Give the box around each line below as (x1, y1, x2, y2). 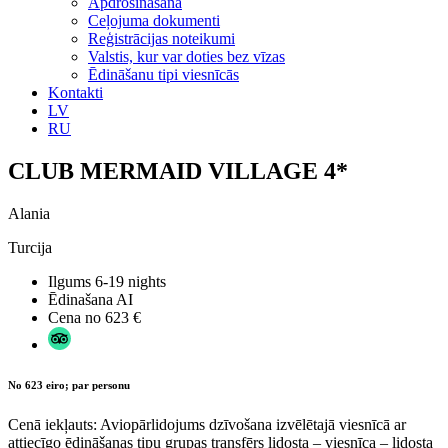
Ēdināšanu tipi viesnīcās (88, 66, 239, 83)
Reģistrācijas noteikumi (88, 30, 235, 47)
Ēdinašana (48, 290, 116, 308)
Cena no (48, 308, 105, 326)
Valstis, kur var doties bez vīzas (88, 48, 285, 65)
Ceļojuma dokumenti (88, 12, 220, 29)
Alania (8, 204, 50, 222)
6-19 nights (95, 272, 166, 290)
